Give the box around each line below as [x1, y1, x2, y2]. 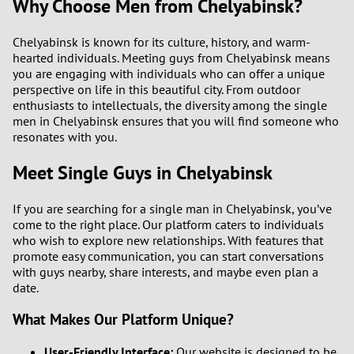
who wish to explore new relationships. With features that [13, 232, 323, 248]
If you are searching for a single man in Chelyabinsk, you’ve [13, 200, 332, 217]
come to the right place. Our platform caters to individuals [13, 216, 324, 232]
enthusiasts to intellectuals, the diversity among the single [13, 96, 327, 113]
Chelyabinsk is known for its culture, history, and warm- [13, 33, 311, 50]
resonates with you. [13, 128, 117, 145]
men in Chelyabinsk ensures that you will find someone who [13, 112, 339, 129]
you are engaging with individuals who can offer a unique [13, 65, 325, 81]
